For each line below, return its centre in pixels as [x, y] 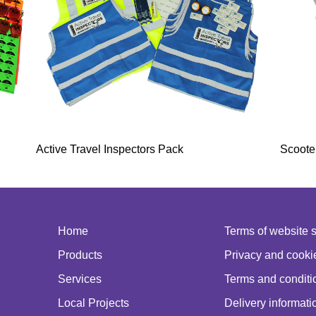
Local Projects [94, 303]
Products [80, 255]
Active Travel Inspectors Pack [109, 149]
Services [80, 279]
